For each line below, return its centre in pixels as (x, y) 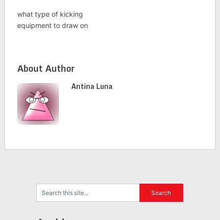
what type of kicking (50, 14)
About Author (46, 68)
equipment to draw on (52, 25)
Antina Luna (92, 86)
